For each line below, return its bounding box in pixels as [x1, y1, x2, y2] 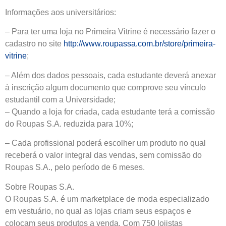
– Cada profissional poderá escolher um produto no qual [5, 139, 206, 148]
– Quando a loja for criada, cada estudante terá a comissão [5, 107, 215, 116]
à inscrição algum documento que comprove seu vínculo [5, 83, 206, 92]
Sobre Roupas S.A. [5, 182, 74, 191]
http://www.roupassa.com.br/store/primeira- [64, 39, 215, 48]
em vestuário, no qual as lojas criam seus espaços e [5, 206, 191, 215]
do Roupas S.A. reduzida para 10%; [5, 119, 133, 128]
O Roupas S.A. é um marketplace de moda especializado [5, 194, 209, 203]
